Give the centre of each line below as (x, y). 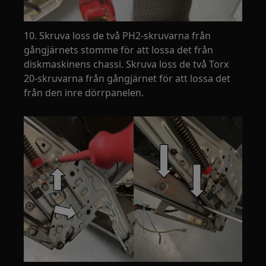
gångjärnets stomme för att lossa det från (119, 50)
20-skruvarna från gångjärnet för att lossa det (127, 79)
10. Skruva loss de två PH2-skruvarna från (118, 36)
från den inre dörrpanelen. (84, 93)
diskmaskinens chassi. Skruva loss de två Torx (126, 64)
